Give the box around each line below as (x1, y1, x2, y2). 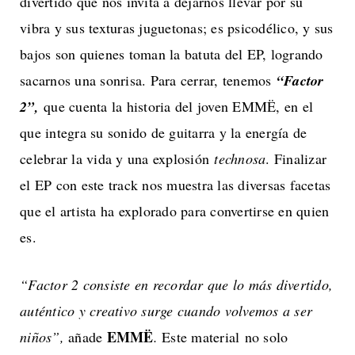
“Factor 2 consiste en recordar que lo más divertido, (20, 275, 333, 295)
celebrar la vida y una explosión (20, 149, 215, 169)
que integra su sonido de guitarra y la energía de (20, 123, 307, 143)
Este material (157, 327, 240, 347)
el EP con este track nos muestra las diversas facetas (20, 175, 331, 195)
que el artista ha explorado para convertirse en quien (20, 201, 330, 221)
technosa (214, 149, 266, 169)
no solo (244, 327, 288, 347)
